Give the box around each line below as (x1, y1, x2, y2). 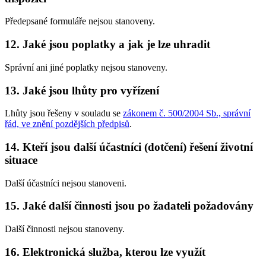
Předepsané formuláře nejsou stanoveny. (5, 16, 155, 27)
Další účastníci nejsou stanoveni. (5, 178, 126, 188)
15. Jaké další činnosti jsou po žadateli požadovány (5, 199, 254, 213)
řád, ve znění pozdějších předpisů (5, 119, 129, 129)
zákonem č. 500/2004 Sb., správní (123, 108, 251, 119)
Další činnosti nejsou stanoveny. (5, 224, 125, 235)
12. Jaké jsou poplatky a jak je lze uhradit (5, 38, 210, 51)
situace (5, 153, 37, 166)
